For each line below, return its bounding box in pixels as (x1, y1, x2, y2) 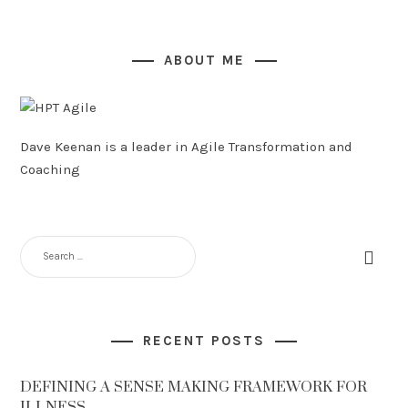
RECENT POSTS (143, 332, 265, 349)
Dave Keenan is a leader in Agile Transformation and (20, 138, 353, 155)
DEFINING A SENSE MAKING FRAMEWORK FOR (20, 378, 368, 396)
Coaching (20, 161, 81, 178)
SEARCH (19, 237, 61, 249)
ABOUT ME (163, 52, 245, 68)
